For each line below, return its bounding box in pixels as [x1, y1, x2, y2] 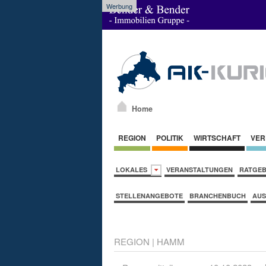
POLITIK [154, 132, 185, 143]
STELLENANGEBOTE [116, 191, 183, 200]
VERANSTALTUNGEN [166, 164, 233, 174]
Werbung [106, 1, 132, 11]
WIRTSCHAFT [192, 132, 242, 143]
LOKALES [116, 164, 151, 174]
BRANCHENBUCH [189, 191, 246, 200]
